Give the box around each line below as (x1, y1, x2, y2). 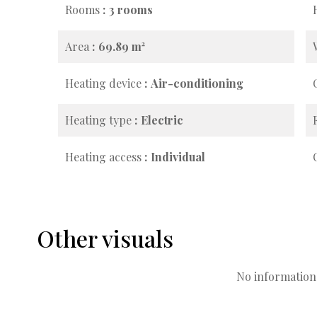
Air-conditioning (151, 76, 243, 91)
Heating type (65, 113, 134, 127)
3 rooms (109, 2, 153, 17)
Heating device (65, 76, 144, 91)
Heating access (65, 149, 144, 164)
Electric (141, 113, 183, 127)
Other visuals (37, 223, 173, 253)
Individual (151, 149, 205, 164)
